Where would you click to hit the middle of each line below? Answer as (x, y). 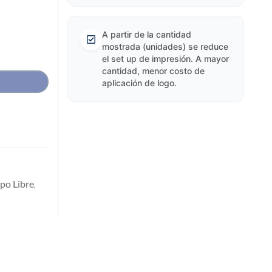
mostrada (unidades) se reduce (165, 46)
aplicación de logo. (139, 83)
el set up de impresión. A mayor (165, 59)
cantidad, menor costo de (153, 71)
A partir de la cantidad (146, 34)
